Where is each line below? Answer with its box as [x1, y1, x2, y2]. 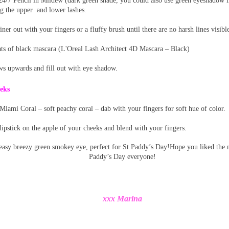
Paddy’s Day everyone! [88, 152, 156, 161]
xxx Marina [102, 194, 142, 203]
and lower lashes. [37, 6, 86, 14]
